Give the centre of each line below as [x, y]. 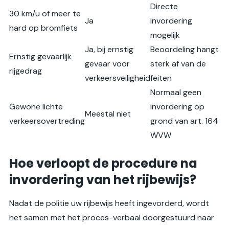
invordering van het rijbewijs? [103, 180]
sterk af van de [178, 64]
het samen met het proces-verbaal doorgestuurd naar [112, 218]
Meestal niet [108, 114]
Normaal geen [176, 93]
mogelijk [165, 35]
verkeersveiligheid [118, 78]
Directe [164, 7]
